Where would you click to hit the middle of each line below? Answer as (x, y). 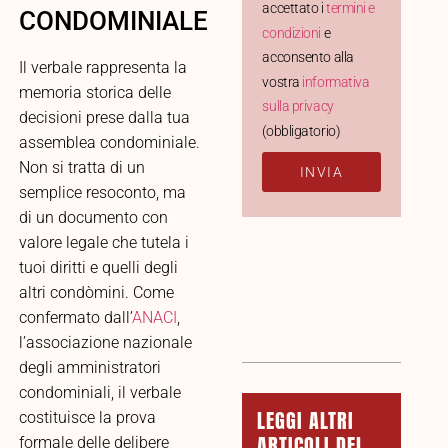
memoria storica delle (94, 92)
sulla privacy (298, 106)
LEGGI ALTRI (306, 420)
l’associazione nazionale (105, 342)
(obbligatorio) (301, 130)
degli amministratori (89, 367)
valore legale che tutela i (103, 242)
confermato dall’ (75, 317)
